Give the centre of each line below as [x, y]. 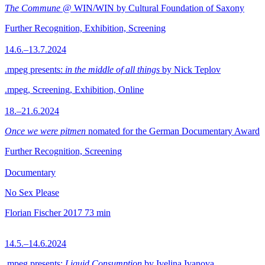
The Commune [33, 8]
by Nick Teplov [190, 70]
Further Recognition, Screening [63, 151]
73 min [98, 213]
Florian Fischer [33, 213]
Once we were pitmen [45, 131]
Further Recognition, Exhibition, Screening [85, 28]
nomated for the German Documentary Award [173, 131]
